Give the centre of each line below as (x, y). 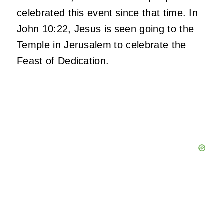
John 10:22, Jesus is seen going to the (106, 29)
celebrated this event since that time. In (108, 13)
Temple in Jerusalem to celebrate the (102, 45)
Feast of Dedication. (66, 60)
